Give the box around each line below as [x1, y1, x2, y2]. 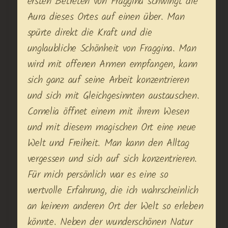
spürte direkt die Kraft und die [27, 24, 152, 41]
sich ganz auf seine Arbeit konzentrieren [27, 72, 189, 89]
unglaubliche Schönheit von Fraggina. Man [27, 40, 196, 57]
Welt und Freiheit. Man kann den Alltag [27, 135, 190, 152]
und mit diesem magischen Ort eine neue [27, 119, 196, 136]
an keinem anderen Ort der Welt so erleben [27, 198, 204, 215]
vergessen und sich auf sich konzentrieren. [27, 151, 197, 167]
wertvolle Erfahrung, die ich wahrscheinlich [27, 182, 198, 199]
